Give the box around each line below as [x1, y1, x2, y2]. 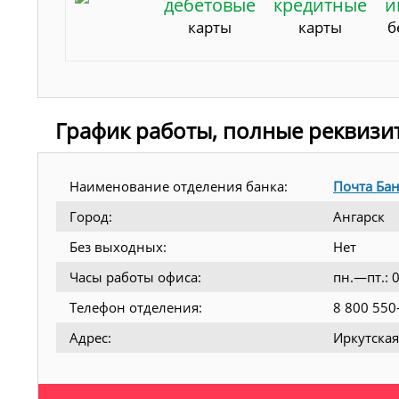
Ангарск [333, 207, 385, 225]
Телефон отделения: [69, 297, 202, 316]
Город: [69, 207, 112, 225]
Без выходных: [69, 237, 167, 256]
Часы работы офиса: [69, 267, 201, 286]
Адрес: [69, 328, 111, 346]
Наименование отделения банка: [69, 176, 288, 195]
